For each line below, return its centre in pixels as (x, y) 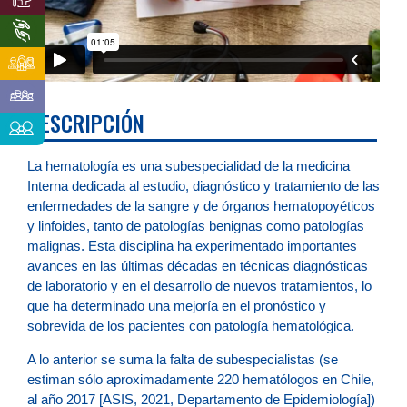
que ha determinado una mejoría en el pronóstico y (177, 306)
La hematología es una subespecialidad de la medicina (189, 166)
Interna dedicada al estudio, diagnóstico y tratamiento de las (203, 186)
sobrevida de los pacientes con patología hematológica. (191, 326)
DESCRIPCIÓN (87, 123)
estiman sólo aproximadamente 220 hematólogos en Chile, (201, 379)
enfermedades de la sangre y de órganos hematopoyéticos (201, 206)
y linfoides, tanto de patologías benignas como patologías (196, 226)
